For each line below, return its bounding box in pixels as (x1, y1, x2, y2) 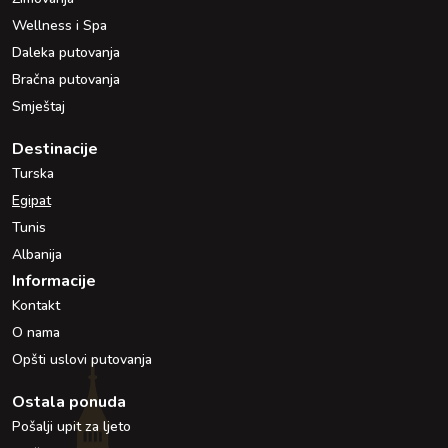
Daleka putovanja (12, 42, 120, 62)
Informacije (12, 269, 96, 292)
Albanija (12, 244, 62, 264)
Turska (12, 163, 54, 183)
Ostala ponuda (12, 390, 126, 413)
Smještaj (12, 96, 65, 116)
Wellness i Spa (12, 15, 107, 35)
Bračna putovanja (12, 69, 120, 89)
